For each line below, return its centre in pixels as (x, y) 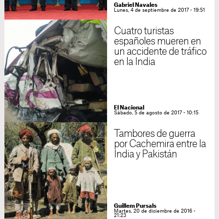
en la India (134, 62)
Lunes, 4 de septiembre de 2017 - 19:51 (159, 10)
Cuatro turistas (144, 31)
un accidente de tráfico (160, 52)
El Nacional (129, 108)
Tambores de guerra (154, 134)
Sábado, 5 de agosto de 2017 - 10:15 (156, 113)
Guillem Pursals (135, 206)
